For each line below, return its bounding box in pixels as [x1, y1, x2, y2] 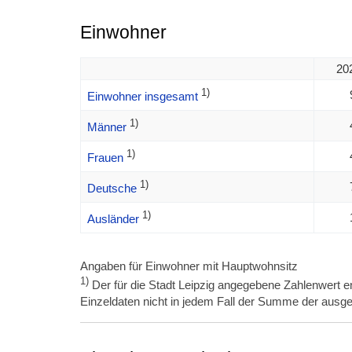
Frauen [86, 151, 123, 165]
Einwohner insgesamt [86, 90, 198, 104]
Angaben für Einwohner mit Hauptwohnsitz [80, 259, 298, 273]
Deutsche [86, 181, 137, 196]
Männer [86, 120, 126, 134]
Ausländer [86, 212, 139, 226]
